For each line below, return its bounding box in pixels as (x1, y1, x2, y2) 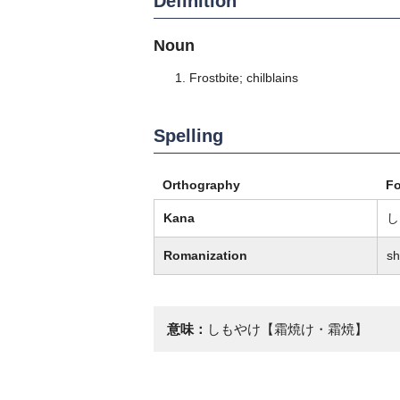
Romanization (163, 247, 247, 262)
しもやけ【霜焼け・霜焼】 (207, 321, 368, 337)
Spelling (154, 125, 223, 146)
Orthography (162, 177, 240, 192)
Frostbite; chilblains (189, 70, 298, 85)
